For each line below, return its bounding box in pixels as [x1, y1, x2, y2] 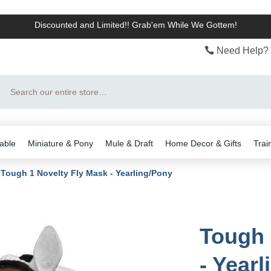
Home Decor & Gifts [165, 139, 241, 148]
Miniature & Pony [28, 139, 93, 148]
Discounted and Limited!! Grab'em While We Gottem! [34, 20, 237, 30]
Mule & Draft [105, 139, 153, 148]
